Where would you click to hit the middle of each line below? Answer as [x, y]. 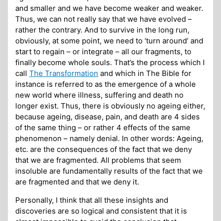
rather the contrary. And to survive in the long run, [103, 30]
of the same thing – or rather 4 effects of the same [103, 128]
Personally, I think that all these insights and [92, 200]
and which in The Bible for [145, 74]
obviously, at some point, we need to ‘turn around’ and [110, 41]
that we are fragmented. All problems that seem [98, 160]
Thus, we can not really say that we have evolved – [104, 19]
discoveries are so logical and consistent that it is [101, 211]
